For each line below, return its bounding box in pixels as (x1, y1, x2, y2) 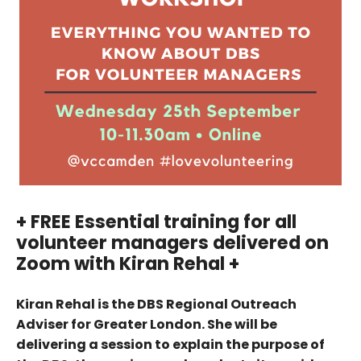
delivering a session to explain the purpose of (16, 335, 325, 354)
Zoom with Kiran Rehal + (16, 251, 239, 276)
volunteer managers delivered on (16, 230, 329, 255)
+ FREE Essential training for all (16, 209, 297, 234)
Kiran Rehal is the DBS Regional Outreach (16, 295, 297, 313)
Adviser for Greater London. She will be (16, 315, 277, 334)
